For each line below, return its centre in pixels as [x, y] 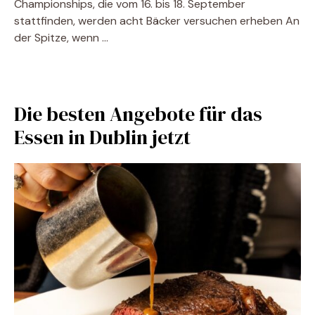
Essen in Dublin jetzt [102, 137]
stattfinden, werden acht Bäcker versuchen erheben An [157, 21]
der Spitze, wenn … [61, 38]
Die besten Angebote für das [138, 114]
